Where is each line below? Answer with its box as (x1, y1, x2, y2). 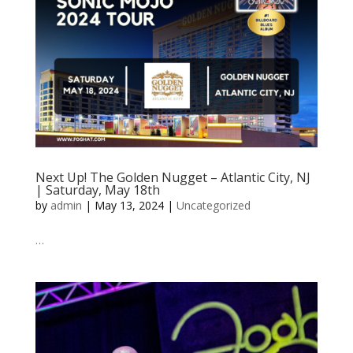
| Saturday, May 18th (35, 181, 160, 199)
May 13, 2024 (94, 198, 164, 214)
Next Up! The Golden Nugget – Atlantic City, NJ (35, 169, 310, 187)
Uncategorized (176, 198, 251, 214)
